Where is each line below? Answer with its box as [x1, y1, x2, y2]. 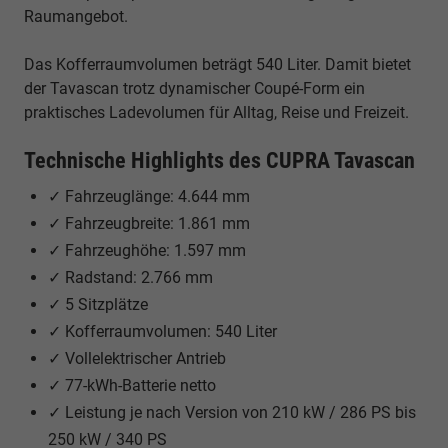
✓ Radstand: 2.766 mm [48, 267, 213, 287]
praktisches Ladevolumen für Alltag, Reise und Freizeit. [24, 102, 409, 122]
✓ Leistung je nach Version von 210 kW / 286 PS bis [48, 402, 416, 422]
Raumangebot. [24, 6, 128, 26]
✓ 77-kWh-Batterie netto [48, 375, 216, 395]
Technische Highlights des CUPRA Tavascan [24, 147, 415, 173]
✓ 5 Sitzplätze [48, 294, 148, 314]
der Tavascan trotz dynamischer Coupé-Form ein [24, 78, 365, 98]
